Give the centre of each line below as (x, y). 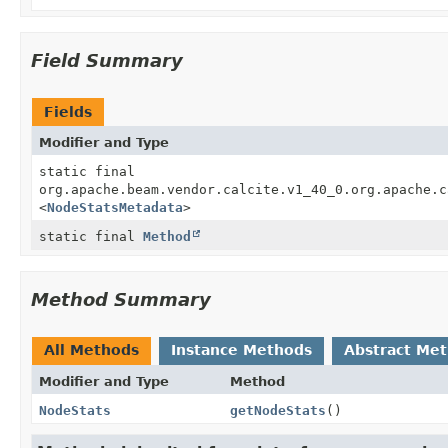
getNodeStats (277, 410)
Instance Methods (241, 349)
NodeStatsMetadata (115, 207)
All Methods (91, 349)
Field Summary (107, 60)
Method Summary (121, 299)
